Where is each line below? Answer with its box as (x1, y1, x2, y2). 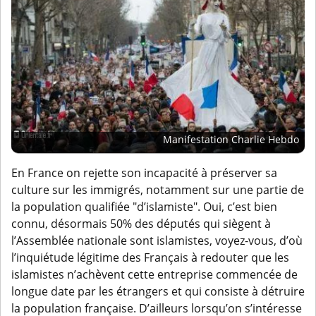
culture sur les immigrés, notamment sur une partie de (11, 182, 304, 198)
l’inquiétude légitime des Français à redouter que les (11, 250, 289, 266)
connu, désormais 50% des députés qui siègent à (11, 216, 271, 232)
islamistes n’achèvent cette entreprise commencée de (11, 267, 298, 283)
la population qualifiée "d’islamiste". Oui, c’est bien (11, 199, 277, 215)
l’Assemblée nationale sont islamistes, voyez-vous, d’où (11, 233, 303, 249)
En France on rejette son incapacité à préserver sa (11, 165, 277, 181)
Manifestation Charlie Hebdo (163, 132, 299, 146)
